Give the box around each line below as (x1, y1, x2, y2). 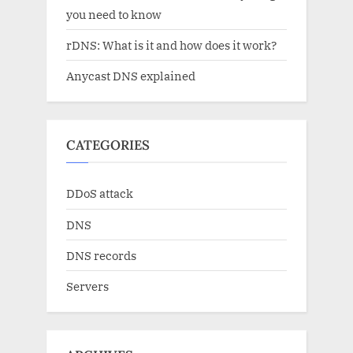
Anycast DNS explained (66, 68, 195, 84)
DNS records (66, 247, 136, 263)
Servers (66, 277, 109, 294)
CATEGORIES (66, 136, 150, 154)
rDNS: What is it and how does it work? (66, 37, 277, 54)
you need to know (66, 6, 162, 22)
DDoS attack (66, 185, 133, 202)
